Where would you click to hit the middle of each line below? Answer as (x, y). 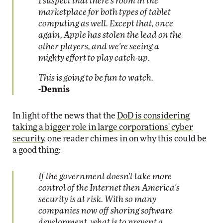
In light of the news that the (65, 116)
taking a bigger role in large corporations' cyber (103, 127)
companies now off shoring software (106, 211)
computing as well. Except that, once (106, 24)
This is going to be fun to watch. (96, 78)
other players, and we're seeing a (99, 47)
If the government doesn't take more (105, 176)
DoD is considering (153, 116)
